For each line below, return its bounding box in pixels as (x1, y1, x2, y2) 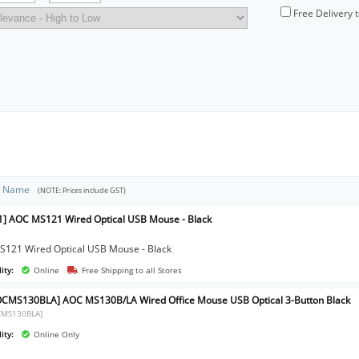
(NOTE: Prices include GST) (38, 185, 127, 196)
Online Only (34, 329, 80, 341)
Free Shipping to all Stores (81, 264, 182, 276)
